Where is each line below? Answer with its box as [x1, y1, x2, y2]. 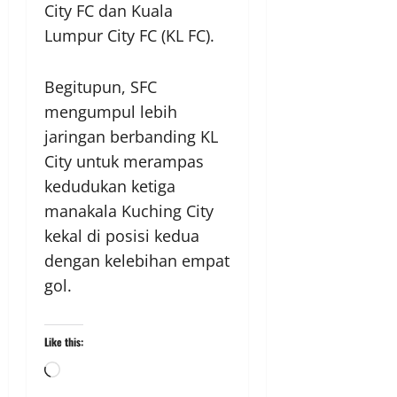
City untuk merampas [44, 151, 204, 173]
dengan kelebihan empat [44, 250, 230, 272]
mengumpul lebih [44, 101, 177, 123]
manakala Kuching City [44, 200, 214, 222]
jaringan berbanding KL [44, 126, 218, 148]
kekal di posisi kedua [44, 225, 199, 247]
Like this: [44, 334, 83, 350]
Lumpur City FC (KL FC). [44, 25, 214, 47]
